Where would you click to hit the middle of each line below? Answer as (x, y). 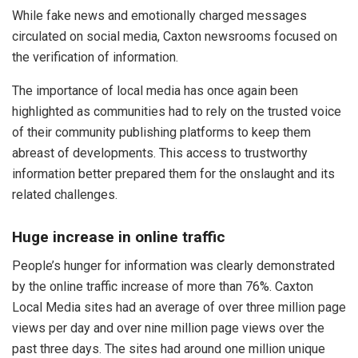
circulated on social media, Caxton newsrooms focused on (175, 37)
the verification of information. (95, 58)
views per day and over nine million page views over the (168, 328)
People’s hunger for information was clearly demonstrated (173, 266)
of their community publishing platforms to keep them (161, 133)
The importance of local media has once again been (155, 91)
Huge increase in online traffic (119, 237)
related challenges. (65, 195)
